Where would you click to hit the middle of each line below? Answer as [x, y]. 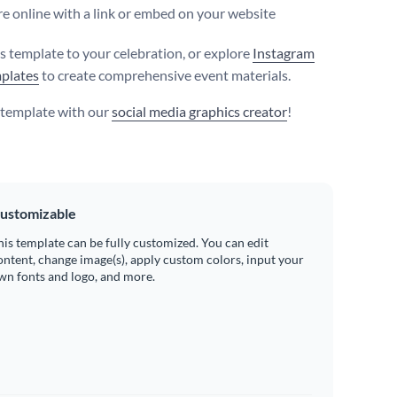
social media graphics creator [199, 112]
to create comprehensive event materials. [165, 75]
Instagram [284, 53]
